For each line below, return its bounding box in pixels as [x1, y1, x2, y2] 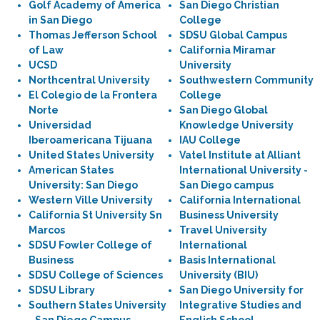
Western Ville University [29, 194, 153, 206]
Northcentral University [29, 74, 150, 86]
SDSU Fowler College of [29, 239, 152, 251]
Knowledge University [179, 119, 294, 131]
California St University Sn [29, 209, 162, 221]
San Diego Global [179, 104, 268, 116]
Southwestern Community [179, 74, 314, 86]
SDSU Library [29, 284, 95, 296]
